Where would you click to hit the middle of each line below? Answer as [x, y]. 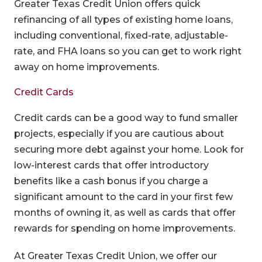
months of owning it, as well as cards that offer [125, 212]
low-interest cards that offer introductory [111, 165]
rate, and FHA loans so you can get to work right [127, 51]
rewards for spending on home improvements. [124, 228]
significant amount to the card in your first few [123, 196]
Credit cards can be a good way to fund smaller [126, 118]
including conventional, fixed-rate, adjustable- [121, 35]
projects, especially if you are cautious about [119, 133]
